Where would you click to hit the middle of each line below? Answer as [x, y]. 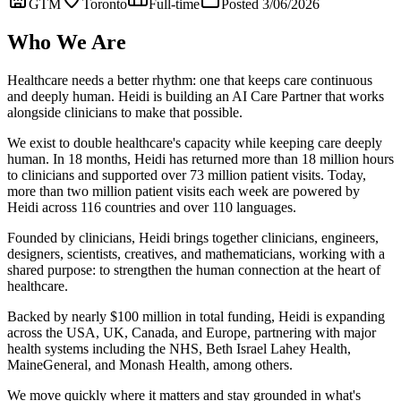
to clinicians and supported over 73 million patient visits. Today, [187, 175]
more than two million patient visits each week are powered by [183, 191]
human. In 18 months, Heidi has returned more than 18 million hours [200, 158]
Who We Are [67, 42]
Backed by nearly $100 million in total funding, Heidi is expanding [196, 316]
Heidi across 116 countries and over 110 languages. [152, 207]
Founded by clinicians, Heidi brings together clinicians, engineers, [193, 237]
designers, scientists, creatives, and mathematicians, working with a [196, 253]
